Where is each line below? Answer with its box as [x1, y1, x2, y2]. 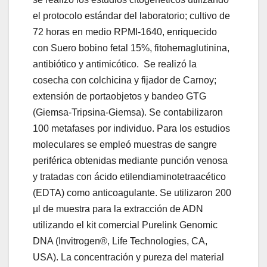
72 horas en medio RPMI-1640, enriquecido [33, 27, 217, 38]
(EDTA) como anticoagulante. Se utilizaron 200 [33, 188, 231, 198]
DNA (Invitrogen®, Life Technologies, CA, [33, 236, 207, 247]
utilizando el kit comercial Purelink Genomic [33, 220, 218, 231]
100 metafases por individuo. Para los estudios [33, 123, 230, 134]
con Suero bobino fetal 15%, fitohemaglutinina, [33, 43, 229, 54]
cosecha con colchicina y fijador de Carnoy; [33, 75, 216, 86]
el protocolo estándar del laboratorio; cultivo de [33, 11, 230, 21]
